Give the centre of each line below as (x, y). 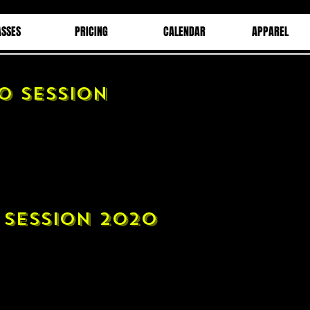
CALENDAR (184, 31)
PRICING (91, 31)
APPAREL (270, 31)
